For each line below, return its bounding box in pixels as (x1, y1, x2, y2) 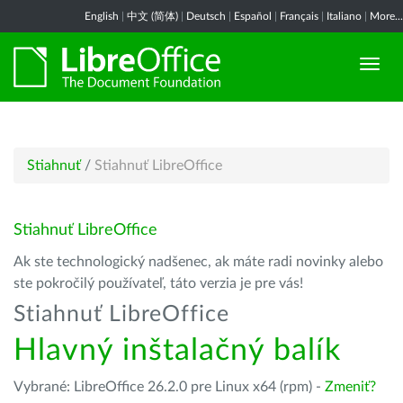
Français (280, 11, 318, 22)
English (85, 11, 119, 22)
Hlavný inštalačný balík (13, 336, 341, 366)
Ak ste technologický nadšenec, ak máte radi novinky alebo (13, 255, 383, 269)
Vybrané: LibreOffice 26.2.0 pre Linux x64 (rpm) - (13, 380, 325, 394)
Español (234, 11, 272, 22)
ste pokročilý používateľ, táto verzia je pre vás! (13, 276, 303, 291)
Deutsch (186, 11, 226, 22)
